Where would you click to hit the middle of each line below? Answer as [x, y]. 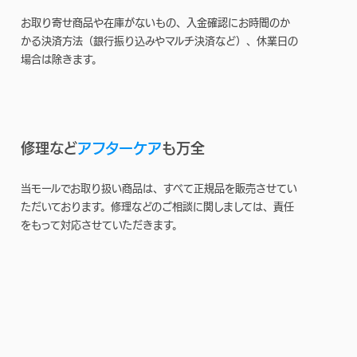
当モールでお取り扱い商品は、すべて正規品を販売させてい [159, 188]
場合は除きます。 [61, 59]
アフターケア [120, 148]
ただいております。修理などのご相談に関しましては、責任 [157, 206]
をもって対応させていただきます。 [102, 225]
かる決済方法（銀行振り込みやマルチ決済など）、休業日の [159, 41]
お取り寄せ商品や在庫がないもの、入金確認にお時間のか [155, 22]
